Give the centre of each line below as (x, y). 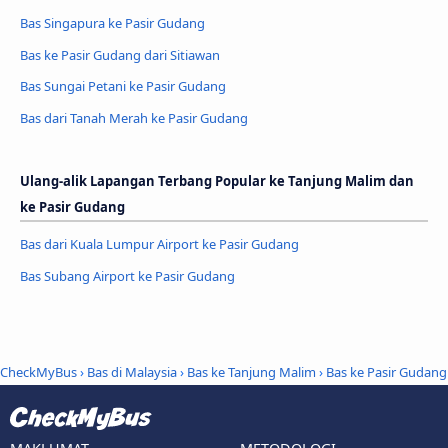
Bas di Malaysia (132, 371)
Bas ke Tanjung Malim (251, 371)
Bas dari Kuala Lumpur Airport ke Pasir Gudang (159, 244)
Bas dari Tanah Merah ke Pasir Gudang (134, 118)
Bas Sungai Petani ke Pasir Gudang (123, 86)
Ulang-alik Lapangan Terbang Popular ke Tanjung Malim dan (217, 181)
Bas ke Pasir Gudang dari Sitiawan (120, 54)
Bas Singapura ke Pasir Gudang (112, 22)
